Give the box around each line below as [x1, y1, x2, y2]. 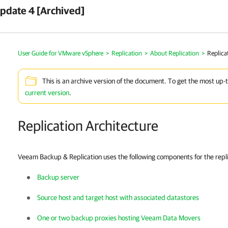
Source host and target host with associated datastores [37, 193, 199, 202]
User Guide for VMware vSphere [18, 49, 103, 57]
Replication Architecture [18, 117, 158, 134]
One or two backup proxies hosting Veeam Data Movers [37, 214, 201, 222]
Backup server [37, 173, 79, 181]
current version [25, 89, 69, 97]
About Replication [150, 49, 199, 57]
